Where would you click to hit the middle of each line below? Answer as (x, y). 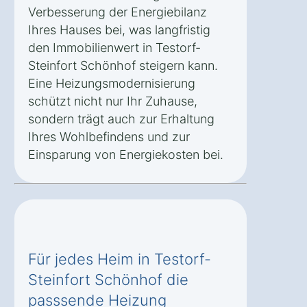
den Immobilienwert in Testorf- (114, 47)
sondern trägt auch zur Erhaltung (121, 119)
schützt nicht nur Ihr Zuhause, (113, 101)
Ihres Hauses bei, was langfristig (119, 29)
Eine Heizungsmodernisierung (112, 83)
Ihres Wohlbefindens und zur (109, 136)
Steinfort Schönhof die (108, 279)
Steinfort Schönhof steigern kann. (123, 65)
